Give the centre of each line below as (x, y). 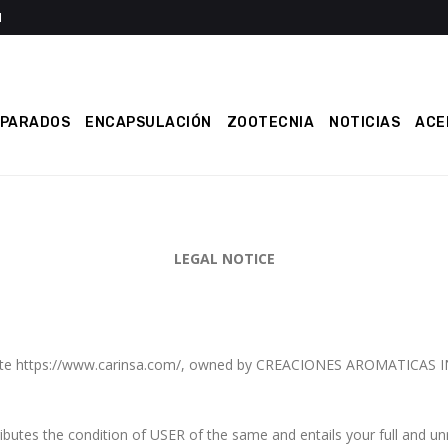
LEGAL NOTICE (224, 258)
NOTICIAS (365, 122)
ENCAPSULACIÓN (148, 122)
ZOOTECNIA (270, 122)
